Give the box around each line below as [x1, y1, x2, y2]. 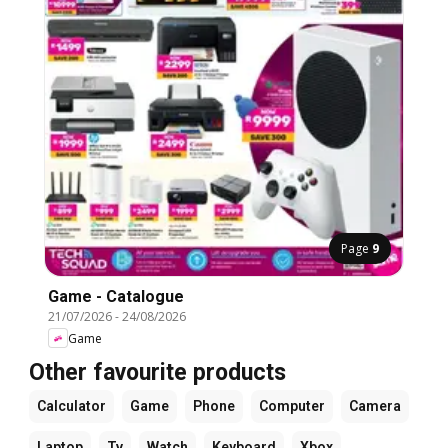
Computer [259, 398, 325, 415]
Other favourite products [29, 359, 286, 387]
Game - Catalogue [48, 287, 184, 307]
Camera [349, 398, 401, 415]
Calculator [37, 398, 106, 415]
